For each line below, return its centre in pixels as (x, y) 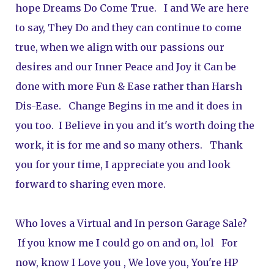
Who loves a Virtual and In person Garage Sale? (131, 223)
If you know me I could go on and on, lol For (127, 243)
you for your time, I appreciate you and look (123, 165)
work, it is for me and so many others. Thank (129, 145)
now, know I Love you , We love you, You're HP (127, 262)
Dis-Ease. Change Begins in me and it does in (129, 106)
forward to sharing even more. (94, 184)
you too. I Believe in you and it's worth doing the (135, 125)
